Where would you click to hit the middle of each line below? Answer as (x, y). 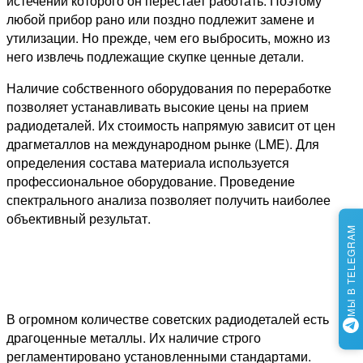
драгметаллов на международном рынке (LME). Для (163, 143)
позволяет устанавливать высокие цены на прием (158, 106)
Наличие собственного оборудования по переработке (169, 88)
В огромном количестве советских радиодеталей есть (168, 318)
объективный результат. (79, 218)
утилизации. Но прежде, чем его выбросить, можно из (168, 37)
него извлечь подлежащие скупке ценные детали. (155, 56)
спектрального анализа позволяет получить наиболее (169, 199)
